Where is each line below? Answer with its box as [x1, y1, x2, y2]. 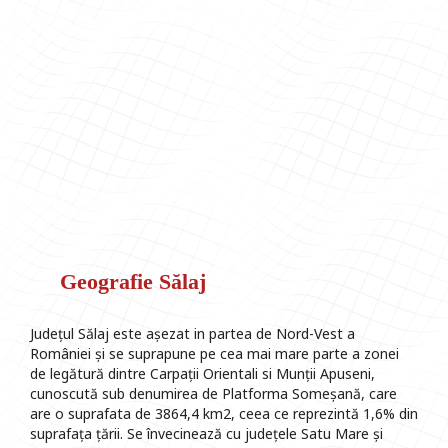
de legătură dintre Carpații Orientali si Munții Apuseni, [30, 364, 375, 384]
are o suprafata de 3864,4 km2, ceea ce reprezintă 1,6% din [30, 404, 418, 424]
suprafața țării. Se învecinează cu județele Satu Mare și [30, 424, 383, 444]
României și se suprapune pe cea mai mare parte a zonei [30, 344, 399, 364]
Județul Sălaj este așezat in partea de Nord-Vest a [30, 324, 355, 344]
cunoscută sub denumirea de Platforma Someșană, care [30, 384, 397, 404]
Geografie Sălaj [60, 269, 206, 295]
